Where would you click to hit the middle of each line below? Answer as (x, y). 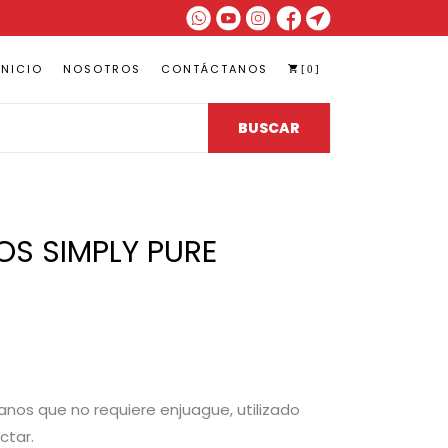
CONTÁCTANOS (214, 69)
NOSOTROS (102, 69)
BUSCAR (268, 128)
